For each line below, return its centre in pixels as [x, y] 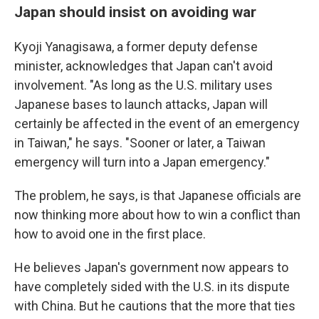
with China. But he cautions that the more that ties [155, 306]
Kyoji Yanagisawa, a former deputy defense [136, 47]
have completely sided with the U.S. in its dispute [152, 287]
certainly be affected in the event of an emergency [157, 124]
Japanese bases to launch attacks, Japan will [141, 105]
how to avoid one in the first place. [110, 234]
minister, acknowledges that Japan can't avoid [143, 66]
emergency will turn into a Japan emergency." [142, 162]
